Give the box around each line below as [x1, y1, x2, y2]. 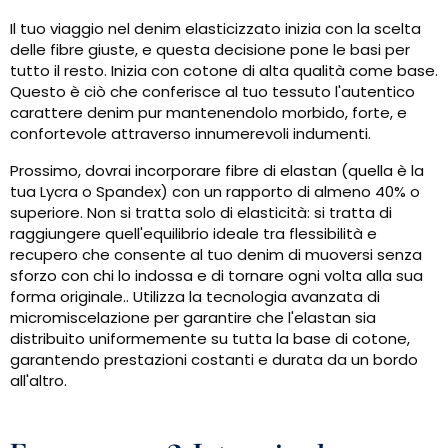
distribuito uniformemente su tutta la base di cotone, [10, 328, 410, 350]
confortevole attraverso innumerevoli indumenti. [10, 123, 371, 145]
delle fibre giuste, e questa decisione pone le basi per [10, 39, 410, 61]
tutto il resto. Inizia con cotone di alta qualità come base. [10, 60, 438, 82]
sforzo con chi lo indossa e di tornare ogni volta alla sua [10, 265, 423, 287]
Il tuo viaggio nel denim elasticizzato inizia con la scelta [10, 18, 421, 40]
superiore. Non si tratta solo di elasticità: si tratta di [10, 202, 392, 224]
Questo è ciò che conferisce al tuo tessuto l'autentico [10, 81, 415, 103]
